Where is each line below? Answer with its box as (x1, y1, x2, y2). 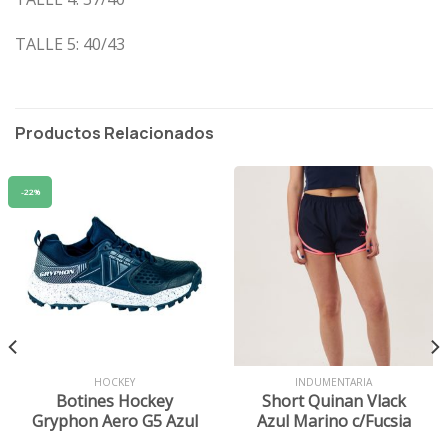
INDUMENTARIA (295, 375, 372, 390)
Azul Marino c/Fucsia (256, 410, 411, 433)
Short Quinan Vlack (261, 390, 406, 413)
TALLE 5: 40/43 (15, 33, 125, 56)
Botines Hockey (56, 390, 173, 413)
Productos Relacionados (15, 122, 214, 145)
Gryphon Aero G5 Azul (31, 410, 198, 433)
